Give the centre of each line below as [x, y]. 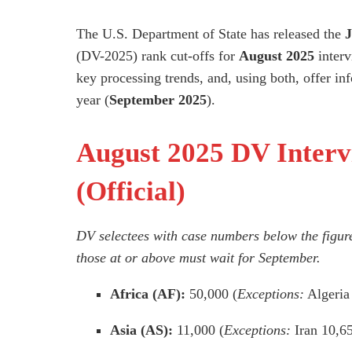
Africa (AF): [148, 294]
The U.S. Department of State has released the [211, 34]
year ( [93, 100]
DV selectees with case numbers [170, 236]
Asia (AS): [142, 330]
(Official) [131, 192]
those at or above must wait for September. [198, 258]
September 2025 [158, 100]
